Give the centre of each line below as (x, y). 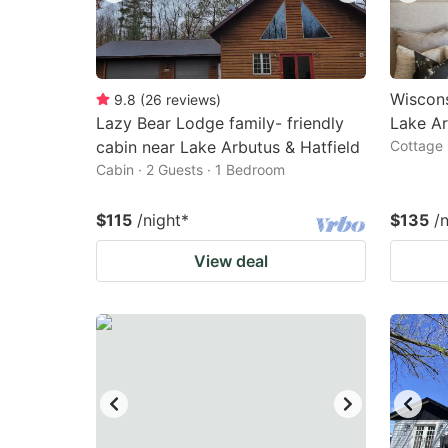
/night (159, 220)
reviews (191, 99)
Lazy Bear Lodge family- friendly (220, 123)
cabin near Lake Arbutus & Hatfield (228, 147)
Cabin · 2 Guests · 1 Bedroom (190, 169)
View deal (231, 261)
